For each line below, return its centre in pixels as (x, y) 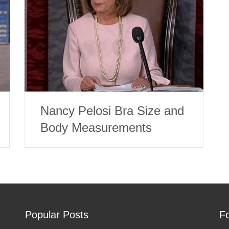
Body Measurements (96, 128)
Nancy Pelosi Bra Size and (112, 111)
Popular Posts (56, 215)
